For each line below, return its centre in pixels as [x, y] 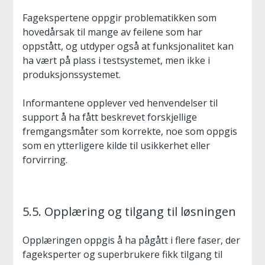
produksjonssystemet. [72, 75]
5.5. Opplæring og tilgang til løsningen [129, 211]
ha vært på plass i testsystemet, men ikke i [116, 60]
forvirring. [45, 160]
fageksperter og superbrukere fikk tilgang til [122, 254]
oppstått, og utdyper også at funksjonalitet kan [128, 46]
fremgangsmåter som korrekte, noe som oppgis [130, 131]
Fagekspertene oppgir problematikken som [119, 18]
